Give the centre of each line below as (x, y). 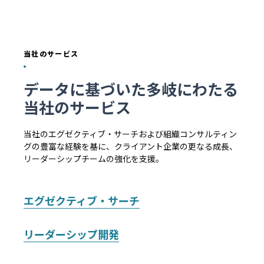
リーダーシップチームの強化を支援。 (94, 159)
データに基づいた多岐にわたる (131, 89)
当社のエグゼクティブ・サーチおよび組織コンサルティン (130, 134)
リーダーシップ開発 (71, 234)
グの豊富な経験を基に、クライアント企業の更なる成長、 (131, 146)
